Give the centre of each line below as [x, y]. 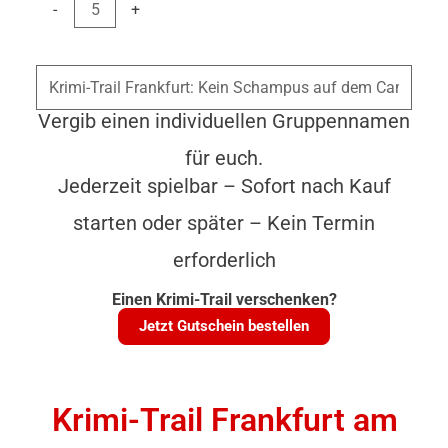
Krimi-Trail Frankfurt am [225, 419]
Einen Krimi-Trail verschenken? [224, 299]
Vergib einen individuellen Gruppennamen [224, 120]
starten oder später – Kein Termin [224, 222]
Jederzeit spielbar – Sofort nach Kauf [224, 185]
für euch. [224, 157]
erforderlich [224, 259]
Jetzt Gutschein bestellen [224, 325]
